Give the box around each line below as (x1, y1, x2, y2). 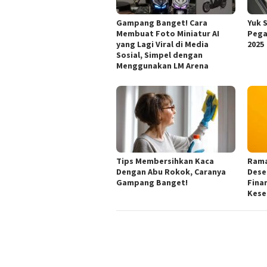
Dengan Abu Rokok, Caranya (116, 166, 226, 178)
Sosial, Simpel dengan (116, 49, 203, 61)
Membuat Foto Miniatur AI (116, 28, 219, 39)
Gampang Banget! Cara (116, 17, 207, 29)
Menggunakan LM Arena (116, 60, 209, 72)
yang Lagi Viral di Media (116, 39, 209, 50)
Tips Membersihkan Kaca (116, 156, 214, 167)
